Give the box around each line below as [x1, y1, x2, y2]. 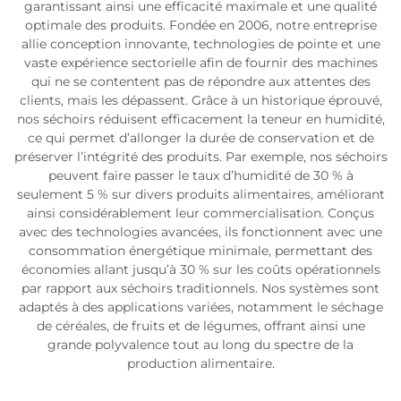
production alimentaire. [126, 354, 275, 371]
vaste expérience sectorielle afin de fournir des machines [23, 54, 378, 71]
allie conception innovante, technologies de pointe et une [21, 35, 380, 52]
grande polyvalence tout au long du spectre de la [47, 336, 354, 353]
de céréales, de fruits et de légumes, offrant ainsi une [36, 317, 365, 334]
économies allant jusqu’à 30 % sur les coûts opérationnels [21, 260, 380, 277]
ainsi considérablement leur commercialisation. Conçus [27, 204, 374, 221]
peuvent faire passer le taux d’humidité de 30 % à [47, 166, 354, 183]
